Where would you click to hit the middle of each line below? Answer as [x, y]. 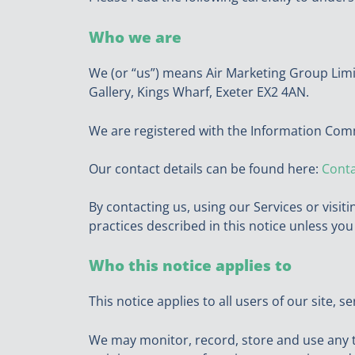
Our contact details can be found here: [205, 168]
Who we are [135, 36]
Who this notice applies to [190, 265]
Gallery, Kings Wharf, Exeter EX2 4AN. [199, 92]
